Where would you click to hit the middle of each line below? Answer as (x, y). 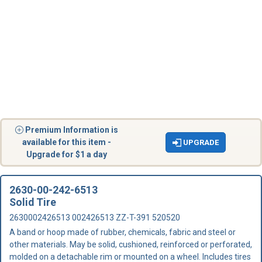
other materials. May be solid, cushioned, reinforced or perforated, (131, 244)
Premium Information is (71, 130)
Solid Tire (33, 202)
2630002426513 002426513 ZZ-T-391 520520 (95, 218)
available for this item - (66, 142)
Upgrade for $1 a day (66, 154)
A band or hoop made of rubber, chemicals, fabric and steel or (123, 232)
